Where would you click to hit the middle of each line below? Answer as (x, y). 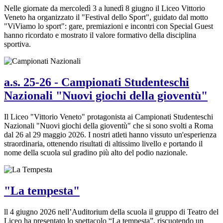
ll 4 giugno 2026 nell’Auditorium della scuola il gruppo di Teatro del (111, 212)
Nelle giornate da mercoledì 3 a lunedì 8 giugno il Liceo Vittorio (105, 8)
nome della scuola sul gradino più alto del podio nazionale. (96, 152)
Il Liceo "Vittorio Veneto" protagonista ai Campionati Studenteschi (109, 116)
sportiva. (17, 44)
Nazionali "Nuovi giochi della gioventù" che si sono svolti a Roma (109, 125)
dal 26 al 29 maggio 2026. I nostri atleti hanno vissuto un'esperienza (110, 134)
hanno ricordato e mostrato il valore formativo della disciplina (100, 35)
